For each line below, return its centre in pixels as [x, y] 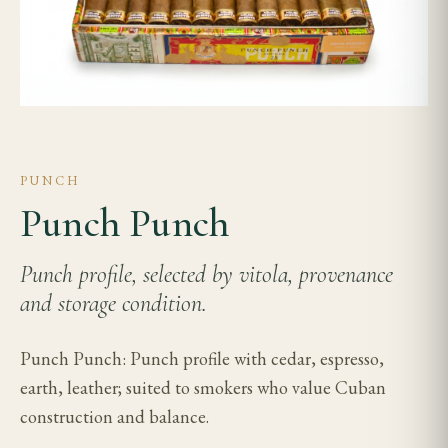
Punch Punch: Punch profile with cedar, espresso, [202, 358]
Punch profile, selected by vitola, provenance [206, 274]
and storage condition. [113, 303]
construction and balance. [114, 416]
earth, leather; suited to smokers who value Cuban [203, 387]
